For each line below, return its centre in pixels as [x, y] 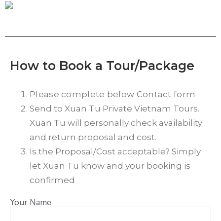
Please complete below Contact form [113, 94]
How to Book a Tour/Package [102, 66]
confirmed [52, 180]
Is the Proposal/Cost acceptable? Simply [115, 151]
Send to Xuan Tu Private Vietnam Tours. [114, 109]
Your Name [31, 203]
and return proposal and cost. [93, 137]
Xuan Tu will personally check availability [116, 123]
